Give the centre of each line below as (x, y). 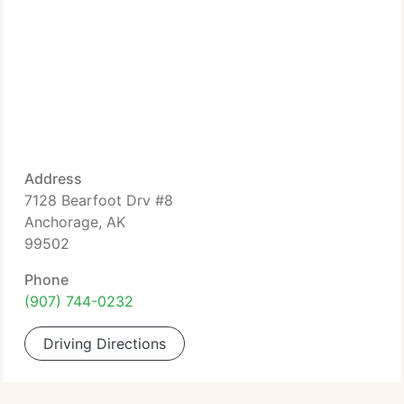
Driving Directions (105, 344)
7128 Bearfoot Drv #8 (99, 200)
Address (53, 179)
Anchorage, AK (75, 222)
